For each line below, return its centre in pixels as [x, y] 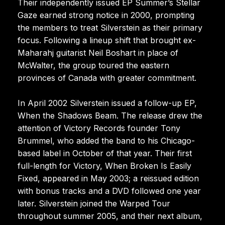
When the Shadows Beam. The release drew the [110, 115]
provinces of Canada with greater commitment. [107, 78]
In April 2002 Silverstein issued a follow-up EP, [107, 103]
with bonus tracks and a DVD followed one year [109, 191]
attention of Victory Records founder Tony [99, 128]
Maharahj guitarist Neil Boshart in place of [98, 52]
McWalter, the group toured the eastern [93, 65]
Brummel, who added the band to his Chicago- [106, 140]
